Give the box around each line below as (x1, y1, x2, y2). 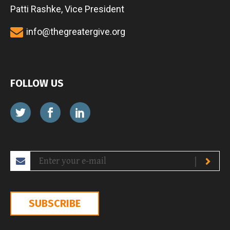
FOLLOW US (10, 76, 64, 89)
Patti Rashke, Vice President (10, 3, 124, 14)
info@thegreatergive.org (26, 26, 125, 37)
